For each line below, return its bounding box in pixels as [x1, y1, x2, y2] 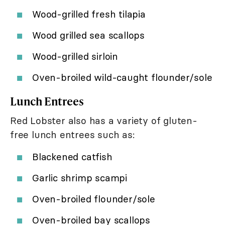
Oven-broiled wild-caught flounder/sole [32, 71, 212, 83]
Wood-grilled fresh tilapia [32, 8, 146, 20]
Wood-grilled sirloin [32, 50, 118, 62]
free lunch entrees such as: [10, 128, 135, 141]
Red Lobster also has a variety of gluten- [10, 114, 197, 127]
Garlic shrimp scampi [32, 171, 127, 184]
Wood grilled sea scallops [32, 29, 145, 41]
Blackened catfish [32, 150, 113, 163]
